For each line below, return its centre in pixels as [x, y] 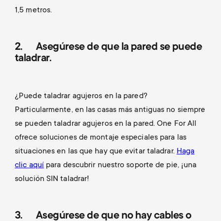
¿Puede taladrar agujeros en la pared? [81, 96]
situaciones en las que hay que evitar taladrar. [96, 152]
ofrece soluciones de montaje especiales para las [101, 138]
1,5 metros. [35, 11]
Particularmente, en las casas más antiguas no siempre [110, 110]
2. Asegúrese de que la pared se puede [109, 48]
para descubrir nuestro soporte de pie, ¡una [120, 166]
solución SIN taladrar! [53, 179]
